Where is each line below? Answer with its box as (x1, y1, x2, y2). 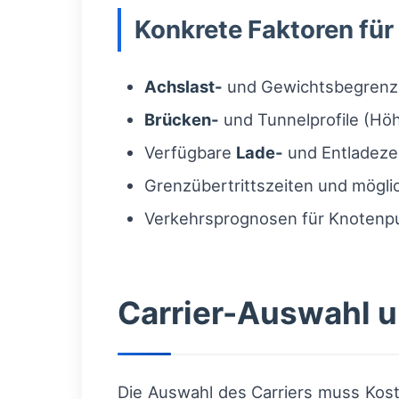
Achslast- (144, 77, 223, 96)
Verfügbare (144, 142, 236, 162)
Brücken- (144, 110, 219, 129)
